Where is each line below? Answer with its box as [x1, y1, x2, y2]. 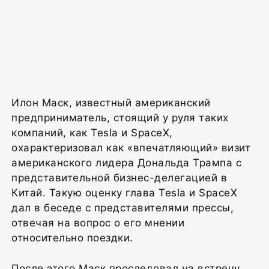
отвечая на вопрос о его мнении [11, 216, 184, 229]
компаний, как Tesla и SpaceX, [11, 126, 173, 139]
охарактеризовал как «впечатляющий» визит [11, 141, 250, 154]
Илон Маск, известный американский [11, 96, 211, 109]
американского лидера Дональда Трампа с [11, 156, 241, 169]
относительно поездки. [11, 231, 133, 244]
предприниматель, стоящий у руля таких [11, 111, 229, 124]
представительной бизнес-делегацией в [11, 171, 227, 184]
